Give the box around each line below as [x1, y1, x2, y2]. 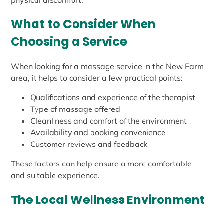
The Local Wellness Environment [11, 191, 205, 208]
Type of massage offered [30, 104, 121, 114]
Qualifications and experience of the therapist [30, 92, 196, 103]
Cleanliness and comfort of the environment [30, 116, 187, 126]
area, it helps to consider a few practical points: [11, 73, 183, 83]
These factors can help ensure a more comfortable [11, 159, 192, 169]
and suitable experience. [11, 170, 100, 181]
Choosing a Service [11, 33, 127, 50]
